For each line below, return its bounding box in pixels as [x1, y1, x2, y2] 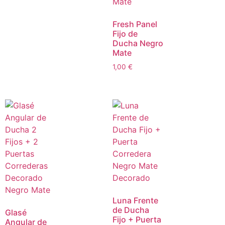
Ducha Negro [113, 38, 163, 48]
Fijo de [113, 28, 138, 39]
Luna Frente [113, 195, 158, 205]
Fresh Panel [113, 19, 157, 29]
